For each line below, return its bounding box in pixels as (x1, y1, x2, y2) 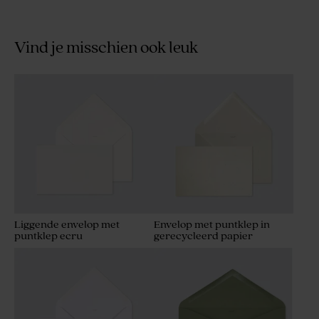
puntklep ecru (14, 230, 83, 243)
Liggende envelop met (14, 219, 120, 231)
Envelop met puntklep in (154, 219, 270, 231)
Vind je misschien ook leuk (14, 39, 198, 58)
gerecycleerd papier (154, 230, 253, 243)
